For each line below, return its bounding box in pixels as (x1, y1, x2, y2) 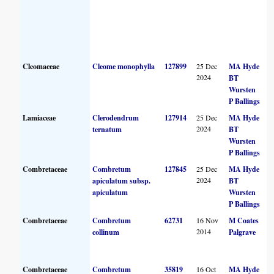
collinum (92, 226, 120, 237)
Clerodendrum (92, 112, 139, 123)
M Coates (229, 215, 259, 226)
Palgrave (229, 226, 256, 237)
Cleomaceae (23, 61, 60, 72)
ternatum (92, 124, 122, 135)
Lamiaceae (23, 112, 56, 123)
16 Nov (196, 215, 219, 225)
